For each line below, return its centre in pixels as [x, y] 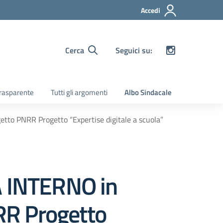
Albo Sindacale [148, 92]
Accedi [151, 10]
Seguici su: [134, 50]
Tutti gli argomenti [79, 92]
